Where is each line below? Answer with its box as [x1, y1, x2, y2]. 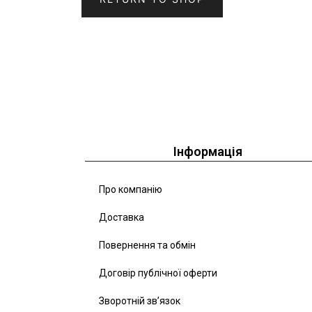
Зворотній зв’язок [99, 295, 180, 307]
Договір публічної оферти [99, 267, 217, 279]
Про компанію [99, 184, 162, 196]
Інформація [173, 144, 243, 159]
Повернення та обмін [99, 240, 196, 251]
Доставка [99, 212, 144, 224]
